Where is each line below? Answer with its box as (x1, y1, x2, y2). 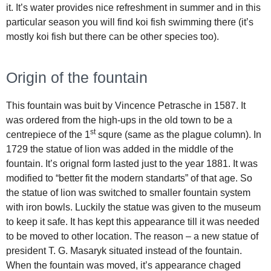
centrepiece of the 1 (6, 129, 90, 140)
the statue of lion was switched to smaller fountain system (6, 188, 250, 198)
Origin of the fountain (6, 69, 148, 87)
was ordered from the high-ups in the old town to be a (6, 115, 232, 126)
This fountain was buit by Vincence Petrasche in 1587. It (6, 100, 246, 111)
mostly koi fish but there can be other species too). (6, 31, 219, 42)
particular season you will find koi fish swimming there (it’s (6, 17, 253, 28)
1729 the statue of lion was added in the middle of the (6, 144, 233, 155)
